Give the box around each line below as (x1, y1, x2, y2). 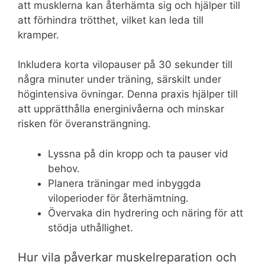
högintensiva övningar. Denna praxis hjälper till (18, 88, 238, 101)
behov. (48, 162, 80, 174)
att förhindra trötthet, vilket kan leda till (18, 14, 203, 26)
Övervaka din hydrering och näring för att (48, 206, 243, 219)
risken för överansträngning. (18, 118, 151, 130)
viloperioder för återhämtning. (48, 192, 189, 204)
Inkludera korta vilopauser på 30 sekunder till (18, 59, 232, 71)
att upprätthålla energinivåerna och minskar (18, 103, 224, 115)
